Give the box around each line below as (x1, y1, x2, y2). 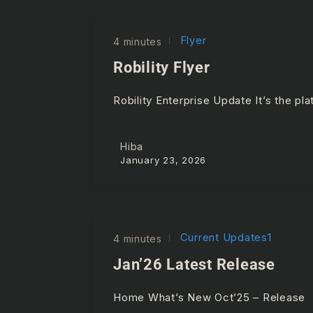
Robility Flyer (113, 58, 210, 76)
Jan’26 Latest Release (113, 255, 275, 273)
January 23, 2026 (120, 154, 206, 166)
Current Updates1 (176, 230, 272, 244)
